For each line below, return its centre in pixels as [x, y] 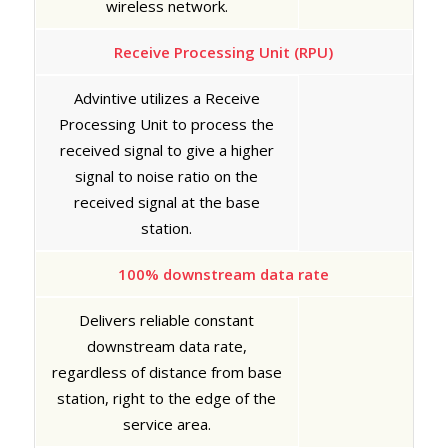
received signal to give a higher [166, 149]
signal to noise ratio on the [167, 175]
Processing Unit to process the [167, 123]
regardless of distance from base [166, 371]
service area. [166, 423]
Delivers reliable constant [167, 319]
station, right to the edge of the [167, 397]
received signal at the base [166, 201]
